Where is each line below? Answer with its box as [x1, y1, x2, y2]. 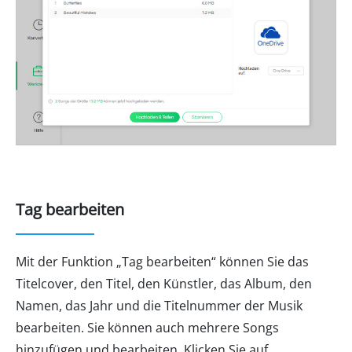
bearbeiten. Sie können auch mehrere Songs [16, 318, 279, 336]
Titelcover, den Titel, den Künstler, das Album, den [16, 274, 312, 292]
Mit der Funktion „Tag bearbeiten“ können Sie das [16, 252, 309, 270]
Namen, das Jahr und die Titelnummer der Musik [16, 296, 302, 314]
